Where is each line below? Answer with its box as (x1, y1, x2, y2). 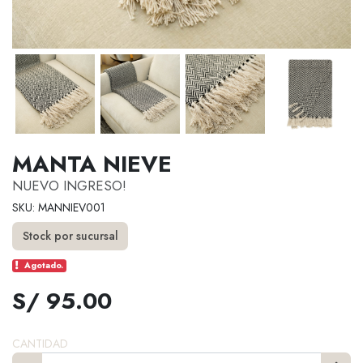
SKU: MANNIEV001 (12, 199, 105, 216)
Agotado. (24, 259, 64, 272)
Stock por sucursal (22, 228, 118, 245)
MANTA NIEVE (12, 147, 172, 181)
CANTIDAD (12, 335, 68, 352)
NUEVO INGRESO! (12, 175, 126, 195)
